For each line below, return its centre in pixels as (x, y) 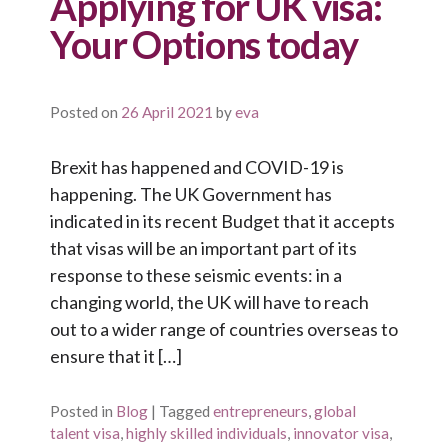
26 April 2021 (167, 112)
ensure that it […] (116, 355)
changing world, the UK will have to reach (209, 301)
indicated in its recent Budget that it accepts (222, 220)
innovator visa (341, 433)
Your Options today (204, 44)
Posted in (81, 411)
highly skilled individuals (206, 433)
